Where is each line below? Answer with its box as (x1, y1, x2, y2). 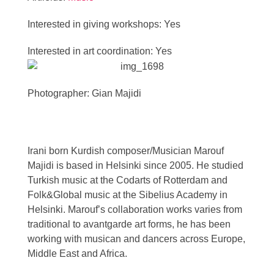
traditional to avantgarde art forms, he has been (28, 218, 231, 229)
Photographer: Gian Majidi (28, 87, 141, 98)
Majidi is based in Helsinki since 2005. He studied (28, 160, 243, 171)
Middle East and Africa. (28, 248, 127, 259)
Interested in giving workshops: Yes (28, 19, 180, 30)
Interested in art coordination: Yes (28, 46, 172, 57)
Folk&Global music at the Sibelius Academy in (28, 189, 228, 200)
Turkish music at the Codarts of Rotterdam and (28, 174, 228, 185)
